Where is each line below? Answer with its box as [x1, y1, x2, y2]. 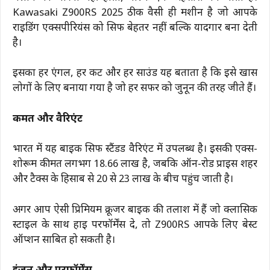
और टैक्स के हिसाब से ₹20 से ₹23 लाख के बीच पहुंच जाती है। [13, 173, 233, 187]
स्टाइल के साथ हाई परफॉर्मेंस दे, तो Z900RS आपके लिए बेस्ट [13, 218, 257, 232]
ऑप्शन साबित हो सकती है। [13, 233, 115, 247]
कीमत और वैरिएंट [13, 112, 83, 126]
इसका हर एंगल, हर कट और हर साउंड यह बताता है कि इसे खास [13, 67, 257, 81]
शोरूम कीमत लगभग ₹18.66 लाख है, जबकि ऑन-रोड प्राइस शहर [13, 158, 257, 172]
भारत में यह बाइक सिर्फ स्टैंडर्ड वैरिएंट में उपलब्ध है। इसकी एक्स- [13, 143, 257, 157]
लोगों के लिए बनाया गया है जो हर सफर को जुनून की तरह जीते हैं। [13, 82, 256, 96]
